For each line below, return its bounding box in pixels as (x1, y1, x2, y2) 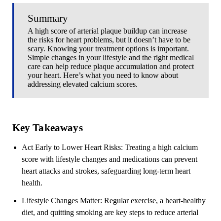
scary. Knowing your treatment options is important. (28, 44, 189, 53)
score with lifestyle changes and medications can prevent (21, 155, 197, 164)
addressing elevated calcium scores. (28, 79, 138, 88)
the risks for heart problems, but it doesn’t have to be (28, 35, 191, 44)
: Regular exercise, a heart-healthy (100, 196, 206, 205)
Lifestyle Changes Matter (21, 196, 100, 205)
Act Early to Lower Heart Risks (21, 143, 121, 152)
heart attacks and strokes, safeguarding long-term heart (21, 167, 190, 176)
